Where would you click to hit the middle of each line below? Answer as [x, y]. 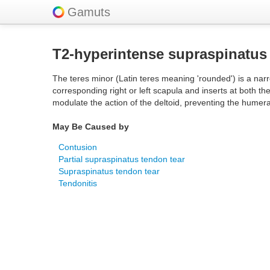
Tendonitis [78, 183]
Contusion [78, 147]
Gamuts [89, 12]
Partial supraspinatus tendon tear [122, 159]
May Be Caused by [91, 127]
